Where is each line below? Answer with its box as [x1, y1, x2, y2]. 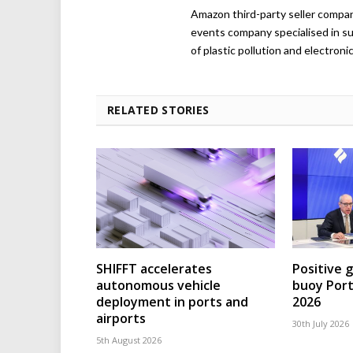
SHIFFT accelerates [96, 260, 212, 278]
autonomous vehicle [96, 277, 221, 295]
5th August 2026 [96, 334, 162, 347]
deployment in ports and [96, 293, 248, 311]
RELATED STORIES [107, 102, 210, 117]
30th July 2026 [292, 318, 349, 330]
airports [96, 310, 146, 328]
